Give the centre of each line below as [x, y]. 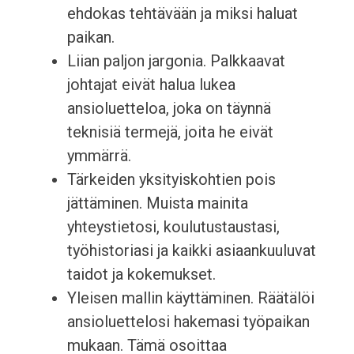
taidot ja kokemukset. [141, 275]
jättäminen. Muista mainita [157, 203]
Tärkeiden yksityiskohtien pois [171, 180]
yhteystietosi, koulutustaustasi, [173, 227]
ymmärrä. [99, 156]
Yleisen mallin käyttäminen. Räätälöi [190, 298]
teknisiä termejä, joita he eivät [170, 132]
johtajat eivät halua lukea [151, 85]
